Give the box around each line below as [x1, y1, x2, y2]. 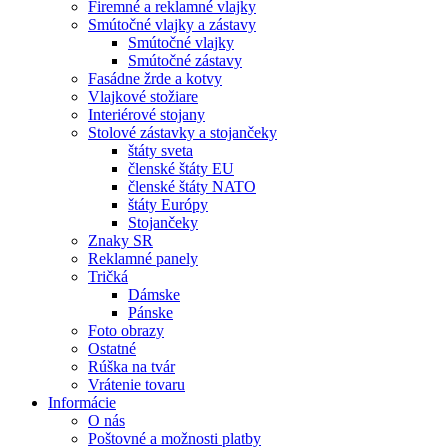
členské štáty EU [128, 160, 234, 177]
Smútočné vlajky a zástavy [88, 16, 256, 33]
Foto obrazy [88, 322, 164, 339]
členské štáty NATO [128, 178, 256, 195]
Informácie [48, 394, 116, 411]
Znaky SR [88, 232, 153, 249]
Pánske [128, 304, 173, 321]
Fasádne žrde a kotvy [88, 70, 222, 87]
